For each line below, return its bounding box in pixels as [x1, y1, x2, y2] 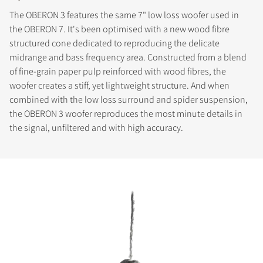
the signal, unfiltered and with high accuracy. [9, 122, 183, 134]
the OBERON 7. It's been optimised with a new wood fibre [9, 23, 230, 36]
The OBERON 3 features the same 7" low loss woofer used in [9, 9, 239, 22]
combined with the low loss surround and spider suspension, [9, 93, 248, 106]
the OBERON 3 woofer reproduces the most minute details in [9, 107, 242, 120]
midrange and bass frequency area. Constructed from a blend [9, 51, 247, 64]
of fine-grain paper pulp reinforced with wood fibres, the [9, 65, 226, 78]
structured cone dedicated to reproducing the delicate [9, 37, 220, 50]
